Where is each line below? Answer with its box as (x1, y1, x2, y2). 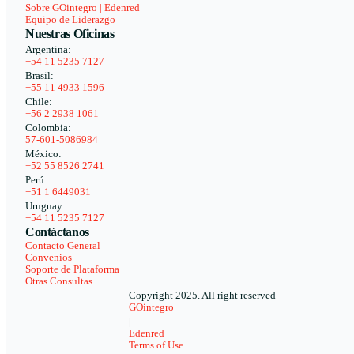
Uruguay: (25, 201, 66, 213)
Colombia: (25, 122, 71, 134)
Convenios (25, 252, 72, 264)
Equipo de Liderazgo (25, 14, 115, 26)
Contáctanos (25, 225, 89, 239)
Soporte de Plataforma (25, 264, 119, 276)
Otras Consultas (25, 276, 92, 288)
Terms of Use (129, 340, 183, 352)
